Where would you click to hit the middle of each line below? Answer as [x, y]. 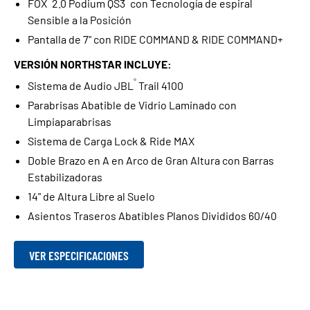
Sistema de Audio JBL [81, 85]
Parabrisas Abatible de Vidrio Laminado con [132, 105]
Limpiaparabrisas [70, 121]
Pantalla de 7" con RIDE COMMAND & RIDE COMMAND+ [155, 39]
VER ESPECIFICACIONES [79, 255]
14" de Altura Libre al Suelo [91, 196]
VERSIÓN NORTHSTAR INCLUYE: [93, 64]
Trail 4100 [160, 85]
